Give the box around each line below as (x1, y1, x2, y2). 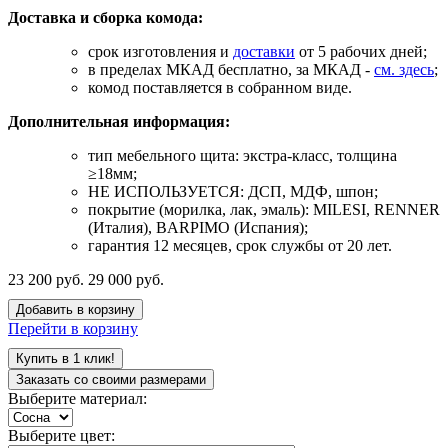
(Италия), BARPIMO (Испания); (88, 218, 308, 236)
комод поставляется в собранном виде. (88, 78, 352, 96)
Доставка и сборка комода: (8, 8, 203, 26)
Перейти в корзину (8, 319, 138, 337)
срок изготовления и (88, 42, 233, 60)
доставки (233, 42, 295, 60)
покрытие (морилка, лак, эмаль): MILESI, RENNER (88, 200, 440, 218)
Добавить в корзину (16, 301, 135, 317)
